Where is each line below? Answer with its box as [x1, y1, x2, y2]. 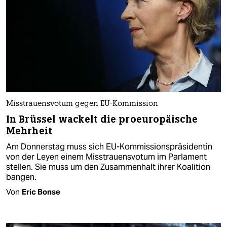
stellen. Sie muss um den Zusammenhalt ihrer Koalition [6, 161, 210, 172]
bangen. [6, 171, 36, 182]
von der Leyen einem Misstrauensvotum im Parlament [6, 151, 207, 162]
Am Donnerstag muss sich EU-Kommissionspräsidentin [6, 141, 212, 152]
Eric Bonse [22, 186, 60, 197]
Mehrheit [6, 124, 52, 137]
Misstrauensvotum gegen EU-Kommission [6, 100, 158, 108]
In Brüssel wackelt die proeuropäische [6, 112, 198, 126]
